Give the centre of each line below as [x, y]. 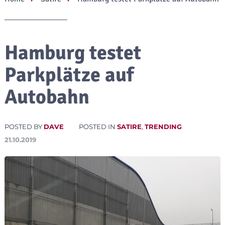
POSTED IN [98, 126]
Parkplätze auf [69, 75]
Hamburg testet [73, 52]
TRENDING [163, 126]
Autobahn [47, 97]
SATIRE [129, 126]
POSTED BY [24, 126]
